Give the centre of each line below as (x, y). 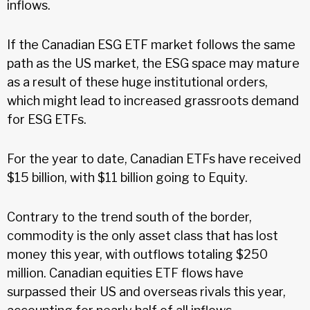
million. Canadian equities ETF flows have (125, 273)
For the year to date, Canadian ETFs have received (154, 158)
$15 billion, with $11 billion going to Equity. (127, 177)
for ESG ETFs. (47, 119)
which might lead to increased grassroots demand (153, 100)
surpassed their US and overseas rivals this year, (146, 291)
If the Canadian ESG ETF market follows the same (151, 44)
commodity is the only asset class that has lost (143, 235)
